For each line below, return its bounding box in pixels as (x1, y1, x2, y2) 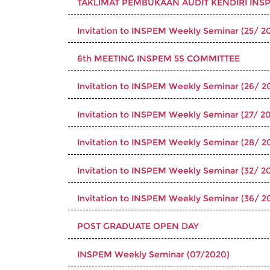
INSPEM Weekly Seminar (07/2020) (77, 248, 230, 260)
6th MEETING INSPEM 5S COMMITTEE (77, 52, 240, 64)
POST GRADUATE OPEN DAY (77, 221, 199, 232)
